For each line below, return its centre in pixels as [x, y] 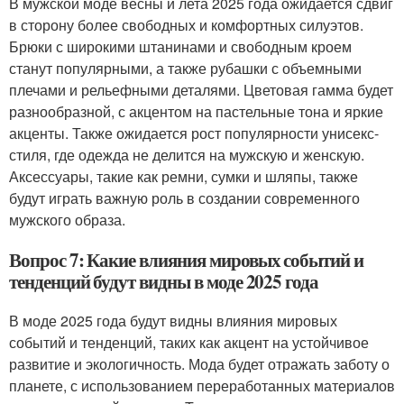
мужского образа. [67, 220]
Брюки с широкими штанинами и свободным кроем [180, 46]
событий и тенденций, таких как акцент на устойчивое [189, 342]
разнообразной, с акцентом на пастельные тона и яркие [196, 111]
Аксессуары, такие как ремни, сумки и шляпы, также [184, 176]
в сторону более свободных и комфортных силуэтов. [186, 25]
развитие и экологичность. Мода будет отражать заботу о [199, 364]
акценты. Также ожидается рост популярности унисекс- [194, 133]
